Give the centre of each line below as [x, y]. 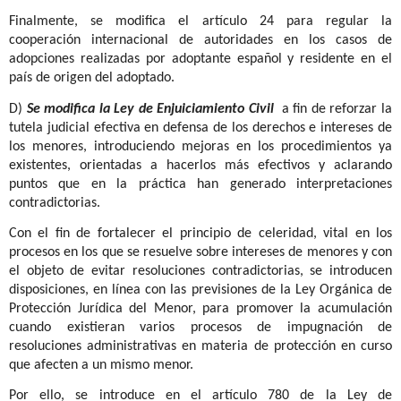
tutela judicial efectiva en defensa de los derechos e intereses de [200, 128]
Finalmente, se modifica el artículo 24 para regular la [200, 22]
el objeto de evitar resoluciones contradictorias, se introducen [200, 271]
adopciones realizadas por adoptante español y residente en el [200, 60]
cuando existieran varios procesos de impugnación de [200, 327]
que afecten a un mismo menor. [101, 365]
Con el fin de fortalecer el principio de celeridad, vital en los [200, 233]
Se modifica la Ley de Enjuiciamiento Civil [150, 109]
